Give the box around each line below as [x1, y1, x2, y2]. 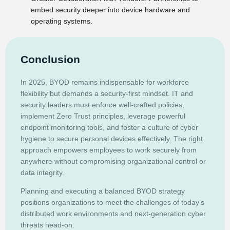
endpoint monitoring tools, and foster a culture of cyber [21, 123, 198, 131]
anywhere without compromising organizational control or [21, 157, 206, 165]
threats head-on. [21, 220, 74, 229]
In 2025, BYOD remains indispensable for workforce [21, 78, 189, 86]
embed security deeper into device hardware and [31, 5, 190, 14]
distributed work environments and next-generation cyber [21, 209, 206, 218]
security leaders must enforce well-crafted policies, [21, 100, 184, 109]
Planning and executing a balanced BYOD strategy [21, 186, 185, 195]
